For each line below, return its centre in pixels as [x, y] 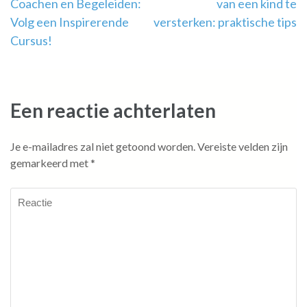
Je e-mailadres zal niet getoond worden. [103, 147]
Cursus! [31, 41]
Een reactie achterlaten [113, 111]
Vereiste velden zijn [243, 147]
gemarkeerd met [50, 163]
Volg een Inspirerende [70, 22]
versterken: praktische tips [225, 22]
